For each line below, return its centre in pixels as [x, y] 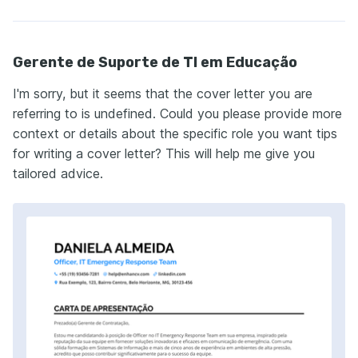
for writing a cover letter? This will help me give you [164, 153]
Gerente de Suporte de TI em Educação [155, 62]
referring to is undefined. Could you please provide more [177, 113]
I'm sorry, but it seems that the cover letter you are [163, 93]
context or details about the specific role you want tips [175, 133]
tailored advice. [58, 173]
